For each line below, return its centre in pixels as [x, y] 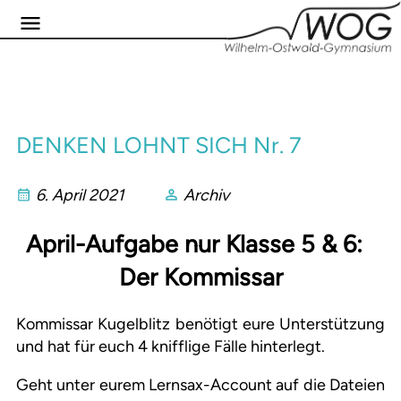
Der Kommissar [200, 277]
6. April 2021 [80, 196]
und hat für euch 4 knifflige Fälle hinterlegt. [171, 347]
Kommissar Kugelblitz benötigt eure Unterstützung [200, 324]
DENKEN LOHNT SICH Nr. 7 [159, 145]
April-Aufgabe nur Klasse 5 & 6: [200, 243]
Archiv [206, 196]
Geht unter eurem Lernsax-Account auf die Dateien [200, 385]
